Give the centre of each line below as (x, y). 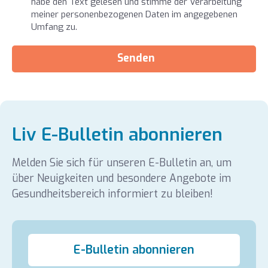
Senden (136, 59)
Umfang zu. (54, 27)
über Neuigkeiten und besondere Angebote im (121, 179)
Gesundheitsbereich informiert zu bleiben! (112, 194)
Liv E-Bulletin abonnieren (117, 134)
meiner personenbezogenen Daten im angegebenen (135, 15)
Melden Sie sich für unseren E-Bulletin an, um (121, 163)
